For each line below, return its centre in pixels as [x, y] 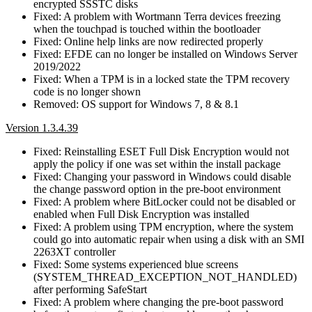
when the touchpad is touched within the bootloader [147, 29]
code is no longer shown [87, 91]
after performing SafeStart [90, 289]
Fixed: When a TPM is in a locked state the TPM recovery [162, 79]
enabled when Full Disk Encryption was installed [141, 214]
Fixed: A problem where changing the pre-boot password [158, 302]
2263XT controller [75, 251]
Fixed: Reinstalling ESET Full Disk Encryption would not [161, 151]
